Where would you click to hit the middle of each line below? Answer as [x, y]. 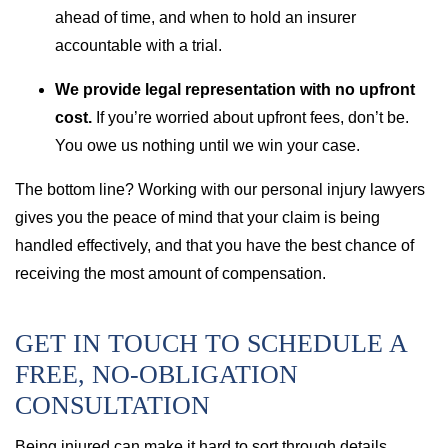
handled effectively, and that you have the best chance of [214, 245]
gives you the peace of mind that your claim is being [197, 217]
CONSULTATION [112, 405]
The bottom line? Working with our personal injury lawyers [220, 189]
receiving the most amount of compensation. [170, 273]
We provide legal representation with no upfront [235, 89]
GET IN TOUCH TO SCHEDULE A [211, 343]
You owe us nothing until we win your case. [207, 145]
